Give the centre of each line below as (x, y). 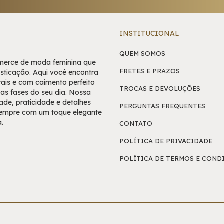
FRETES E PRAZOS (150, 71)
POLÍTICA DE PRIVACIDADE (166, 141)
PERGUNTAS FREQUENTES (162, 106)
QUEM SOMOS (142, 54)
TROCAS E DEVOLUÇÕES (160, 89)
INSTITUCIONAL (149, 34)
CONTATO (136, 124)
